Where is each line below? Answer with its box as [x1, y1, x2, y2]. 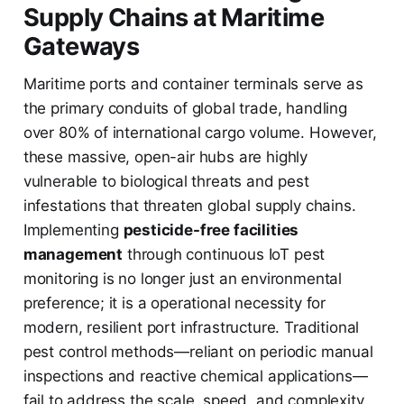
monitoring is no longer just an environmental [23, 270, 343, 289]
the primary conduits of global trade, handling [23, 99, 347, 118]
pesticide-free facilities [123, 221, 299, 240]
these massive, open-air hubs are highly [23, 148, 308, 167]
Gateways [23, 32, 140, 62]
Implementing [23, 221, 124, 240]
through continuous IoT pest [123, 245, 326, 264]
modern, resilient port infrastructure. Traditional [23, 318, 360, 337]
